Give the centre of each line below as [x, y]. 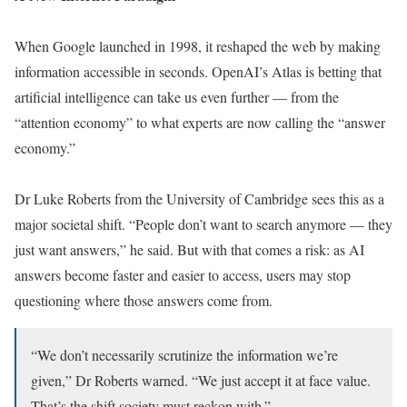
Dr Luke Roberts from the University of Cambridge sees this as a [199, 199]
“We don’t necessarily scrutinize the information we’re [184, 355]
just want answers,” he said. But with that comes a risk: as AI [189, 250]
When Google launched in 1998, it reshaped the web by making [198, 46]
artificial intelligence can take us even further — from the [177, 97]
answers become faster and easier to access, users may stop [183, 275]
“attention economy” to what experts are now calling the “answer [200, 123]
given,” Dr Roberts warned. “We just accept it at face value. [201, 381]
